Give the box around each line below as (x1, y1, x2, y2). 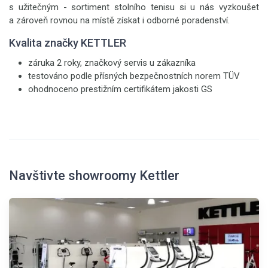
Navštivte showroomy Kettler (9, 168, 179, 183)
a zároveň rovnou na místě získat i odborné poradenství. (9, 15, 230, 26)
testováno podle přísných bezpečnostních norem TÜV (28, 71, 240, 81)
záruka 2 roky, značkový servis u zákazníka (28, 57, 196, 68)
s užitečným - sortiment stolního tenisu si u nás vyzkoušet (9, 2, 259, 13)
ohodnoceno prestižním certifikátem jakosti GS (28, 84, 212, 95)
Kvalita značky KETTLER (9, 36, 126, 49)
